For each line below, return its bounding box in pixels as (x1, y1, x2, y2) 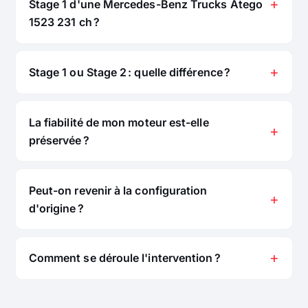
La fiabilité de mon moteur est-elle (28, 115, 209, 129)
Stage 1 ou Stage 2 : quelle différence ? (28, 65, 230, 79)
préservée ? (28, 133, 89, 147)
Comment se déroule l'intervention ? (28, 251, 221, 265)
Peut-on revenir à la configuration (28, 183, 208, 197)
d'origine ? (28, 201, 84, 215)
